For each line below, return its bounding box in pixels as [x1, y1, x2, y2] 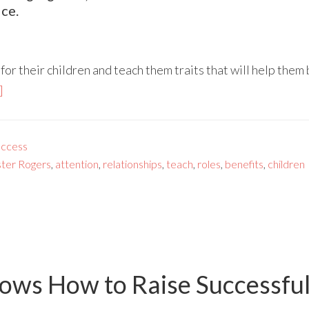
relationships [103, 157, 162, 170]
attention [55, 157, 99, 170]
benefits [225, 157, 263, 170]
